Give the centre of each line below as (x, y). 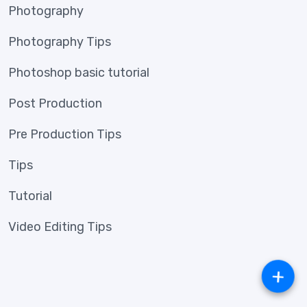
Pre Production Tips (65, 135)
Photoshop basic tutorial (79, 73)
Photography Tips (60, 42)
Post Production (55, 104)
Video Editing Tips (60, 227)
